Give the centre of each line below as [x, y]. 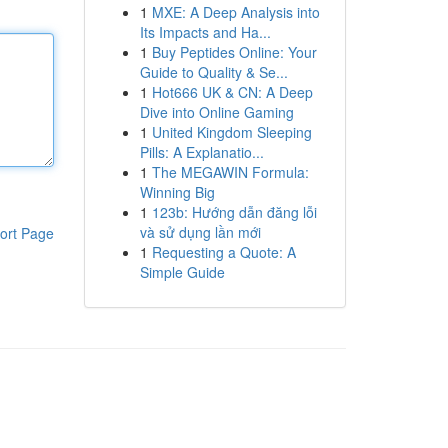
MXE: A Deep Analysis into [235, 12]
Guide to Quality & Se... [213, 72]
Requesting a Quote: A [223, 252]
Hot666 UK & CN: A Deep [232, 92]
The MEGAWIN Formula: [230, 172]
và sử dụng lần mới [200, 232]
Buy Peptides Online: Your [234, 52]
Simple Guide [182, 272]
